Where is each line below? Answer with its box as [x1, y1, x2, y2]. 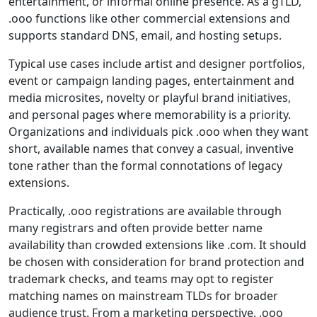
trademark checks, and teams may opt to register [8, 271, 274, 287]
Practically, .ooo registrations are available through [8, 203, 282, 219]
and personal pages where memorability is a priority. [8, 107, 291, 122]
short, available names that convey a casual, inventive [8, 141, 294, 156]
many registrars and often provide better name [8, 220, 263, 236]
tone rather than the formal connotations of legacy [8, 158, 282, 173]
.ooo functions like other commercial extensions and [8, 11, 290, 26]
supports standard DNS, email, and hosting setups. [8, 28, 282, 43]
